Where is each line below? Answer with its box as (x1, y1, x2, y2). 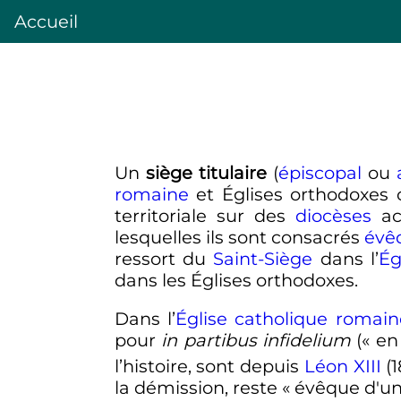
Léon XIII (303, 354, 381, 377)
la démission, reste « (114, 376, 290, 398)
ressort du (114, 247, 214, 269)
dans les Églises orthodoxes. (114, 269, 358, 291)
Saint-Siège (213, 247, 313, 269)
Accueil (14, 11, 78, 32)
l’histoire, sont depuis (114, 354, 304, 377)
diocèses (295, 204, 372, 226)
